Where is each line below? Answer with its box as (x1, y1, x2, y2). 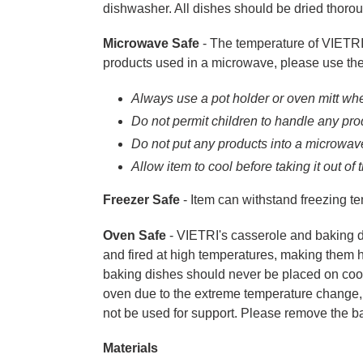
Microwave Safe (103, 36, 199, 51)
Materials (103, 341, 158, 356)
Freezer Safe (103, 193, 180, 207)
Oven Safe (103, 228, 166, 242)
